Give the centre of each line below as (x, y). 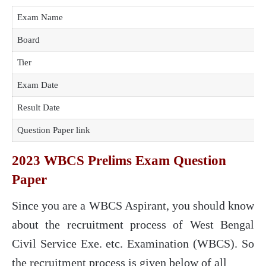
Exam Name (40, 17)
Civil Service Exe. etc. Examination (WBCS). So (133, 243)
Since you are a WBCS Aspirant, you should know (133, 205)
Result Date (39, 107)
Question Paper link (54, 130)
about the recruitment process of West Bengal (133, 224)
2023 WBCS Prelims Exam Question (119, 160)
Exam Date (38, 85)
